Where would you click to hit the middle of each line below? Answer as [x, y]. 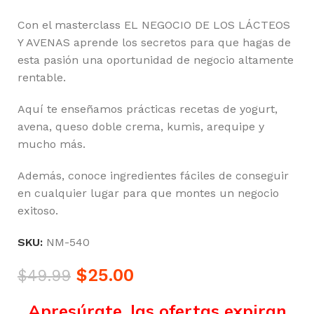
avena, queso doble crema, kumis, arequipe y [141, 127]
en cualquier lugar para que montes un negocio [148, 193]
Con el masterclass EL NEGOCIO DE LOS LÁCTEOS [154, 25]
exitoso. [38, 211]
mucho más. [52, 144]
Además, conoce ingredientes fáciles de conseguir [153, 176]
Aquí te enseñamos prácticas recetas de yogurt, [148, 109]
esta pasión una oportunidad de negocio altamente [156, 60]
